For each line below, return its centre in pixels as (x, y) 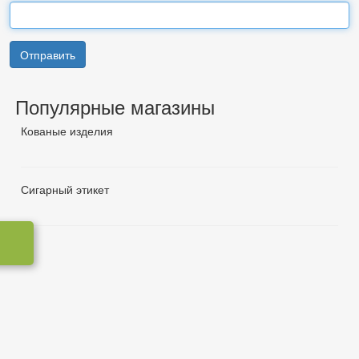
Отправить (48, 54)
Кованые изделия (67, 131)
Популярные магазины (115, 106)
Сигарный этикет (65, 189)
